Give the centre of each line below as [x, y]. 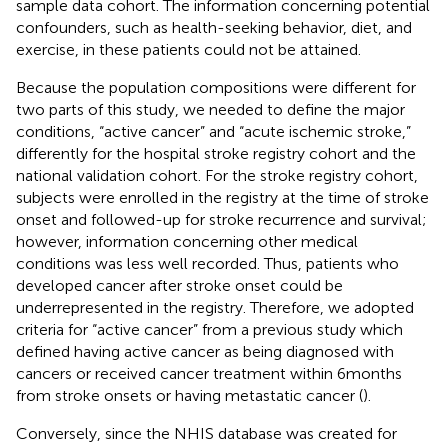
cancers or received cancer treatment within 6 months [209, 373]
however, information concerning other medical [187, 241]
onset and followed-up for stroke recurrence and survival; [221, 219]
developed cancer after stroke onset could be [179, 285]
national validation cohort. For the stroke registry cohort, [217, 175]
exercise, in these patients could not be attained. [188, 49]
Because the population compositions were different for [216, 87]
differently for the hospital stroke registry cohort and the [216, 153]
